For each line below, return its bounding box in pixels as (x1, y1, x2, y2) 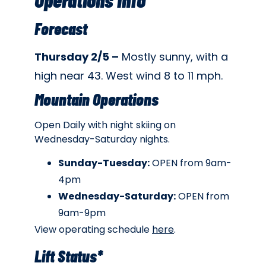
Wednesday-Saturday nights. (34, 132, 170, 146)
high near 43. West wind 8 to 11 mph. (34, 68, 223, 83)
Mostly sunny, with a (119, 49, 228, 64)
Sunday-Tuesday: (58, 156, 150, 170)
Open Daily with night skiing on (34, 118, 176, 132)
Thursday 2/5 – (34, 49, 119, 64)
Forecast (34, 18, 87, 39)
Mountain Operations (34, 88, 159, 109)
